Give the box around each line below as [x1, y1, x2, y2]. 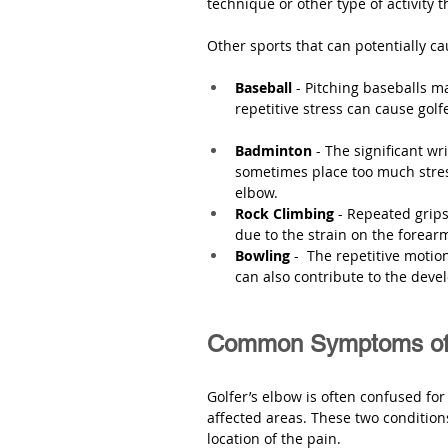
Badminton [235, 141, 316, 160]
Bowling [235, 246, 290, 265]
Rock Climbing [235, 204, 338, 223]
